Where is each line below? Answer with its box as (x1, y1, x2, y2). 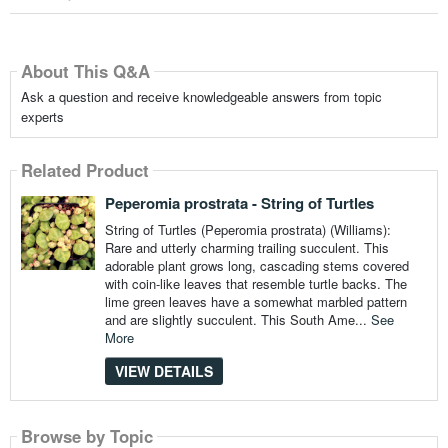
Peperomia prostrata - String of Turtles (104, 191, 374, 214)
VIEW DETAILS (114, 360, 213, 381)
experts (20, 106, 64, 126)
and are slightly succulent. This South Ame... (104, 309, 371, 329)
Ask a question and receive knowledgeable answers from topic (20, 86, 382, 106)
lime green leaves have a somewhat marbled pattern (104, 291, 407, 311)
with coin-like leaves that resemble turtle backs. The (104, 273, 407, 293)
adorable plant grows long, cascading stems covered (104, 255, 409, 275)
